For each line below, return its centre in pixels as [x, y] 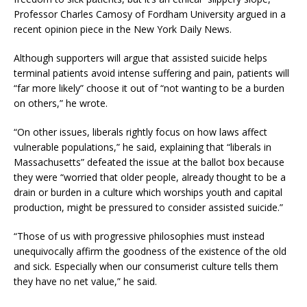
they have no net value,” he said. [85, 282]
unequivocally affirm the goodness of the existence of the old [150, 251]
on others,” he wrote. [61, 103]
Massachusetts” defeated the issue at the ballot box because [149, 162]
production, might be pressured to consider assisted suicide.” [148, 208]
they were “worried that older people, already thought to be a [150, 177]
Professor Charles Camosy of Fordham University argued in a [150, 14]
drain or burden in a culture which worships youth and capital [148, 193]
